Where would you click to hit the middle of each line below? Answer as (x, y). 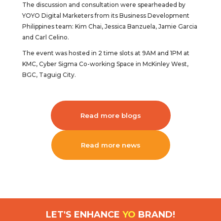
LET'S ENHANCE (84, 214)
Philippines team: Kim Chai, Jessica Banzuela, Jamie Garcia (110, 26)
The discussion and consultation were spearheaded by (104, 5)
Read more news (110, 145)
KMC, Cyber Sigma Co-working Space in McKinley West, (105, 64)
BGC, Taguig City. (49, 75)
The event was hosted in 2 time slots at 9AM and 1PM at (106, 53)
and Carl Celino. (45, 37)
